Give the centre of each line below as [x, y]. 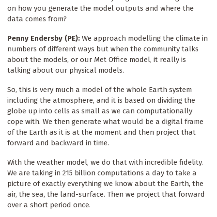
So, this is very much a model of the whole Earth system [100, 90]
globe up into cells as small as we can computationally [100, 111]
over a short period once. [50, 205]
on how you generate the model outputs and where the [101, 8]
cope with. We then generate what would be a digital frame [105, 122]
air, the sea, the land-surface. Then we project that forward [106, 194]
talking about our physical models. [67, 70]
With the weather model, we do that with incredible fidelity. [105, 163]
